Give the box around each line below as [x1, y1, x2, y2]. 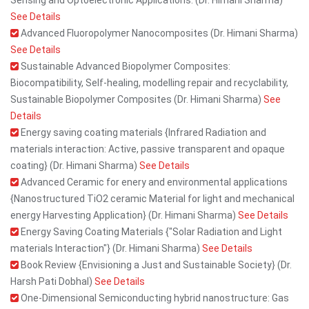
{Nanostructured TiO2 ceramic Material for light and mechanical [10, 193, 295, 204]
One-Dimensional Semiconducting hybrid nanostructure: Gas [19, 292, 289, 303]
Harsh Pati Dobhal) [10, 276, 94, 287]
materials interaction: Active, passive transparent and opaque [10, 143, 285, 154]
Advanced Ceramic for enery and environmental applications [19, 177, 288, 188]
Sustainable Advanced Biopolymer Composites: [19, 61, 230, 72]
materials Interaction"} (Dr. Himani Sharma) [10, 243, 202, 254]
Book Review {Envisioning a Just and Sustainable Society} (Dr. [19, 259, 292, 270]
